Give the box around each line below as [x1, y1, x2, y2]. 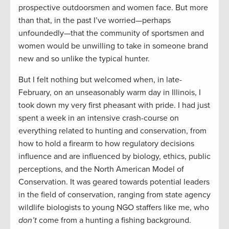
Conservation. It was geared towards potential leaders [18, 177, 210, 188]
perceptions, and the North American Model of [18, 164, 184, 175]
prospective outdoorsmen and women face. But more [18, 3, 208, 13]
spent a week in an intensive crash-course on [18, 113, 179, 124]
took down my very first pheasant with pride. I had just [18, 100, 210, 111]
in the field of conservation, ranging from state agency [18, 190, 211, 200]
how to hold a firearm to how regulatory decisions [18, 139, 194, 149]
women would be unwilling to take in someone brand [18, 41, 208, 52]
